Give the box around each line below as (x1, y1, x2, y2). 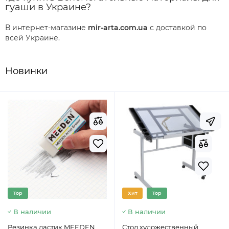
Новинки (5, 65, 48, 77)
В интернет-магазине (5, 23, 88, 32)
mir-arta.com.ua (88, 23, 148, 32)
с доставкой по (148, 23, 207, 32)
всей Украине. (5, 33, 60, 42)
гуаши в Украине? (5, 2, 91, 13)
